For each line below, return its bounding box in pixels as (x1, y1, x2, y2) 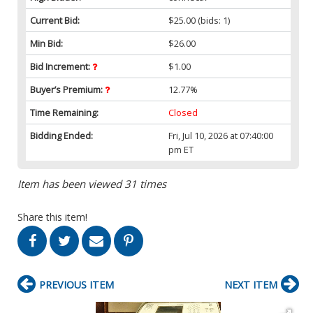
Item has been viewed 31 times (17, 176, 166, 191)
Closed (168, 105, 198, 119)
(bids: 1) (196, 13, 231, 27)
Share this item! (17, 210, 87, 224)
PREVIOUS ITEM (39, 277, 114, 291)
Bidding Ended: (30, 129, 93, 142)
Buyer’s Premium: (30, 82, 105, 96)
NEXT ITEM (224, 277, 277, 291)
